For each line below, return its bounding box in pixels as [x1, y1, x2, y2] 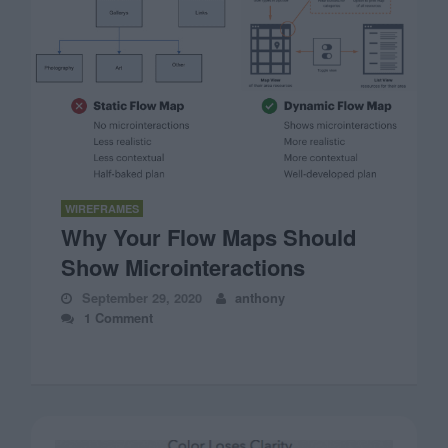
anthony [234, 287, 285, 307]
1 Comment [83, 307, 153, 327]
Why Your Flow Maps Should [61, 220, 357, 253]
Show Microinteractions [61, 250, 306, 283]
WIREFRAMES [65, 200, 140, 216]
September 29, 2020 [81, 287, 202, 307]
